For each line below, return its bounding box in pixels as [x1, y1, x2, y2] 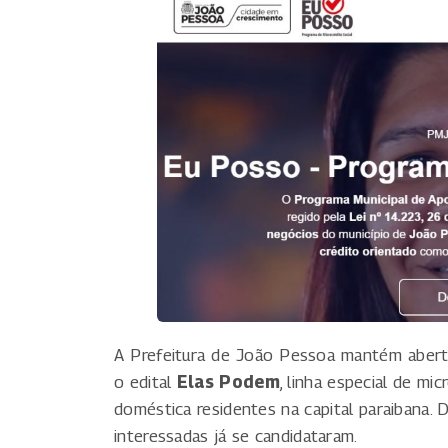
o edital [114, 371, 177, 392]
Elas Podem [176, 371, 280, 392]
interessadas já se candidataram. [114, 425, 358, 446]
